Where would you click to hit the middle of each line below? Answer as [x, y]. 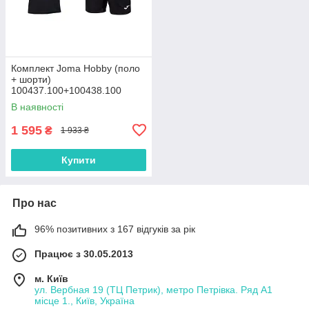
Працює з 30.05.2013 [84, 253]
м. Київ [51, 278]
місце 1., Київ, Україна [84, 300]
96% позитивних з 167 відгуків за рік [115, 229]
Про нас [34, 203]
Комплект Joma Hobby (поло [76, 68]
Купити [79, 160]
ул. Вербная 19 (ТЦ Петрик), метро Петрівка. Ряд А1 [153, 289]
